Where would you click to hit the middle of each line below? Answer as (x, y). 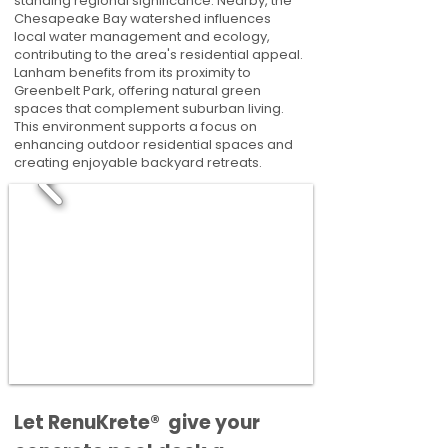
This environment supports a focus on (135, 126)
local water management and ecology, (142, 36)
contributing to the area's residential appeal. (158, 54)
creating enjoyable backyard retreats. (138, 162)
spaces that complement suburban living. (149, 108)
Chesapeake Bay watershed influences (142, 18)
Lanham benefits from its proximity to (132, 72)
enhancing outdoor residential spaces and (153, 144)
